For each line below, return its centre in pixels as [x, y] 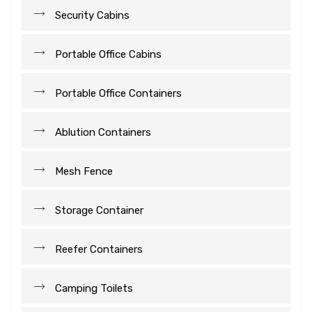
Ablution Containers [103, 133]
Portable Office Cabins [108, 55]
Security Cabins [92, 16]
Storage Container [99, 211]
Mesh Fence [84, 172]
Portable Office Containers [118, 94]
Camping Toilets [94, 289]
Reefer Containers [99, 250]
